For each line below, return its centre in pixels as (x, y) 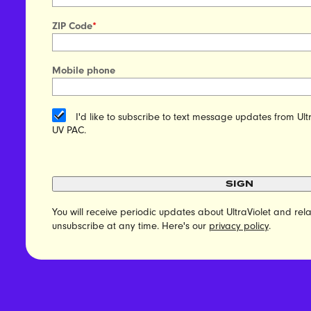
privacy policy (238, 226)
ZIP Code (72, 26)
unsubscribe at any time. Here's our (130, 226)
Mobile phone (83, 70)
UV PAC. (69, 131)
